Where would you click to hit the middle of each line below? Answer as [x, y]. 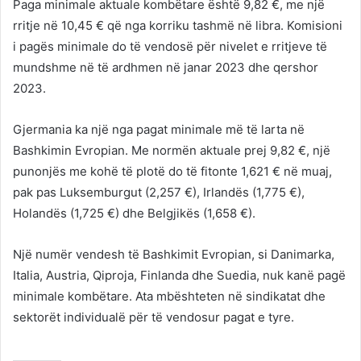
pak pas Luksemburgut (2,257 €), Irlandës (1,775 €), [159, 192]
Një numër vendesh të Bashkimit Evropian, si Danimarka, [174, 254]
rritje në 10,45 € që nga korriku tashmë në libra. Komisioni [178, 25]
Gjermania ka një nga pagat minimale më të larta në [159, 129]
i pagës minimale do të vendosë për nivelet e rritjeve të [170, 46]
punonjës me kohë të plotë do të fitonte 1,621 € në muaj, [172, 171]
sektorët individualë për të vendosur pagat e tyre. [154, 317]
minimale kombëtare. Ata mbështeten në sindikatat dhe [169, 296]
